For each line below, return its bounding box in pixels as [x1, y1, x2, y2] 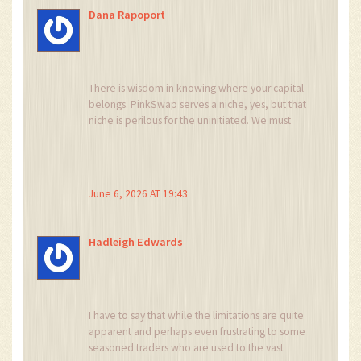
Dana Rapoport [89, 7, 166, 23]
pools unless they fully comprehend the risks [89, 146, 292, 160]
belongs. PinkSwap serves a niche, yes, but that [89, 98, 307, 111]
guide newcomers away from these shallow [89, 130, 288, 143]
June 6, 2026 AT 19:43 [89, 186, 189, 201]
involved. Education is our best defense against [89, 162, 305, 176]
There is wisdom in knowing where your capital [89, 81, 305, 95]
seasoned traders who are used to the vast [89, 341, 284, 355]
